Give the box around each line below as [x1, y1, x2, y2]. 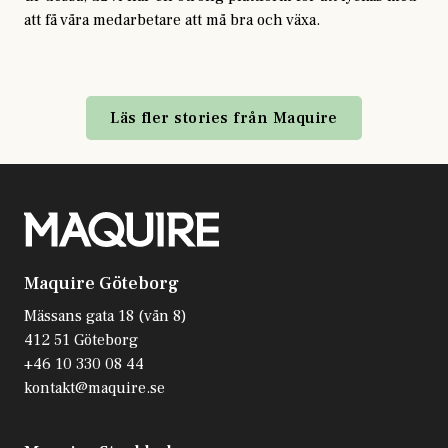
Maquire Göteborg [24, 271, 179, 295]
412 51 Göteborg [24, 329, 138, 350]
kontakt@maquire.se [24, 377, 165, 398]
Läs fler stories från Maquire [110, 107, 338, 128]
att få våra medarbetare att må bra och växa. [24, 9, 320, 30]
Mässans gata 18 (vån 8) [24, 305, 187, 326]
